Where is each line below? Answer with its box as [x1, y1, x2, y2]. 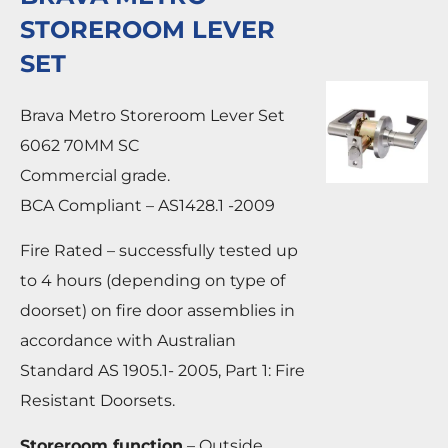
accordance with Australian [20, 331, 236, 351]
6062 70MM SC [20, 136, 139, 156]
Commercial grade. [20, 166, 170, 186]
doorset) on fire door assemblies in [20, 301, 295, 321]
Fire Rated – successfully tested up [20, 241, 298, 261]
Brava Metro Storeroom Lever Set [20, 106, 285, 126]
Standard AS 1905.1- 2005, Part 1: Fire [20, 361, 305, 381]
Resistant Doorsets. [20, 391, 175, 411]
